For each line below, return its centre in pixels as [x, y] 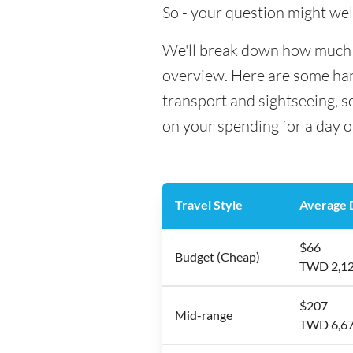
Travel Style [209, 204]
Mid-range [204, 315]
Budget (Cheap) [217, 256]
